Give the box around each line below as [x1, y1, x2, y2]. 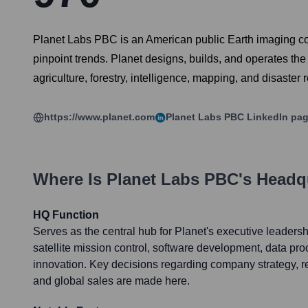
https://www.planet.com [44, 111, 155, 123]
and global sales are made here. [33, 275, 190, 287]
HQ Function [33, 209, 99, 221]
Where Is [33, 170, 107, 189]
